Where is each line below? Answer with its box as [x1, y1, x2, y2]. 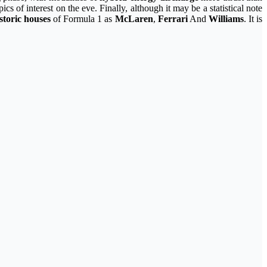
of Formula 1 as [51, 13, 115, 24]
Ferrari [157, 13, 188, 24]
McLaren [114, 13, 153, 24]
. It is [243, 13, 263, 24]
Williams [208, 13, 244, 24]
